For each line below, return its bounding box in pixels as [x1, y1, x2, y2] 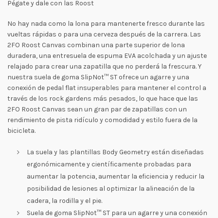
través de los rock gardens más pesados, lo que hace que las [7, 94, 198, 103]
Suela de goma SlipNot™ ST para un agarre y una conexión [27, 209, 207, 217]
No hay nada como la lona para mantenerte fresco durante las [7, 19, 205, 28]
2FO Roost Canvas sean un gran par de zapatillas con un [7, 105, 187, 113]
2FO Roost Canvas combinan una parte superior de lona [7, 41, 185, 49]
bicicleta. [7, 127, 36, 135]
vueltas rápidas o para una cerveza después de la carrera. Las [7, 30, 201, 38]
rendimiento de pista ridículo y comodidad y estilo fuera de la [7, 116, 198, 124]
